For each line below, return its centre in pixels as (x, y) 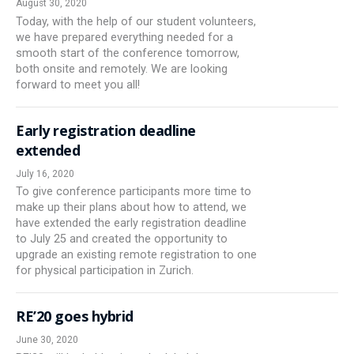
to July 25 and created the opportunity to (122, 239)
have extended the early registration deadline (131, 224)
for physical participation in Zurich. (105, 271)
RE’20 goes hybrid (75, 316)
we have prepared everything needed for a (124, 38)
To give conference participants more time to (134, 192)
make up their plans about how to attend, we (131, 208)
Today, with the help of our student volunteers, (136, 22)
